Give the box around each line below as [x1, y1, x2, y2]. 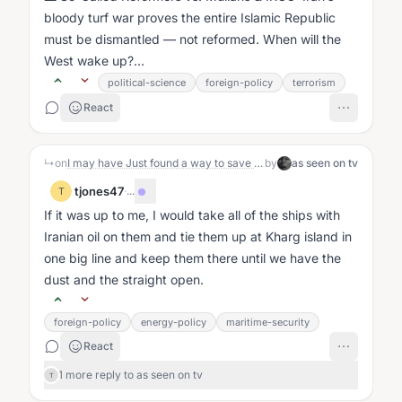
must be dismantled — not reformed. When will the [44, 31, 341, 47]
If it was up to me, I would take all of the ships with [44, 207, 340, 223]
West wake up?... [44, 53, 144, 68]
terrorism [293, 76, 336, 89]
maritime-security [226, 316, 310, 328]
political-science [108, 76, 186, 89]
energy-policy [141, 316, 206, 328]
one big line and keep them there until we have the [44, 250, 341, 266]
